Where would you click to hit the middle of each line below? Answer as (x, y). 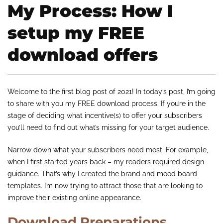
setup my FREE (76, 33)
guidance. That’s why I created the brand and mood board (102, 173)
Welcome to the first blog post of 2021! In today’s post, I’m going (111, 91)
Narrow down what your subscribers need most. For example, (108, 150)
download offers (83, 55)
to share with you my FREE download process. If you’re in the (107, 103)
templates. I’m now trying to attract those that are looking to (105, 185)
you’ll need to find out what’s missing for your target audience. (109, 127)
